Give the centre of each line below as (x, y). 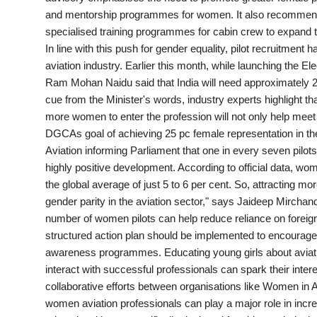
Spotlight (35, 121)
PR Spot (32, 17)
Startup (31, 156)
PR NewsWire (46, 86)
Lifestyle (33, 225)
